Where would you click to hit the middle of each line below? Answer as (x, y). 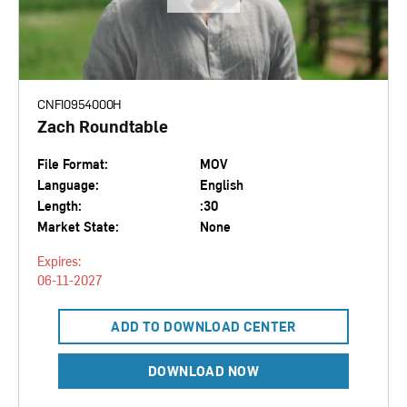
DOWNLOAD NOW (203, 372)
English (221, 185)
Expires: (59, 262)
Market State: (78, 227)
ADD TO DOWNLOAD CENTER (203, 327)
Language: (68, 185)
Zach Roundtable (103, 126)
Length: (60, 206)
